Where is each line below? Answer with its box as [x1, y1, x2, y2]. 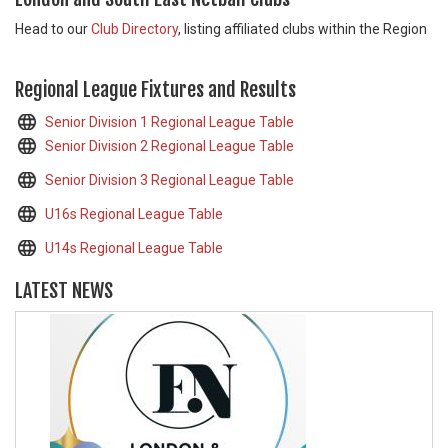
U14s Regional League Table [45, 240, 223, 256]
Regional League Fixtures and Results [15, 77, 296, 102]
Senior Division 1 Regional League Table [45, 114, 294, 130]
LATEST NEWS [15, 278, 113, 303]
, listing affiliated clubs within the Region [178, 21, 427, 37]
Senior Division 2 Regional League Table [45, 138, 294, 154]
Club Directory [91, 21, 178, 37]
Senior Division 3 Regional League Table [45, 172, 294, 188]
